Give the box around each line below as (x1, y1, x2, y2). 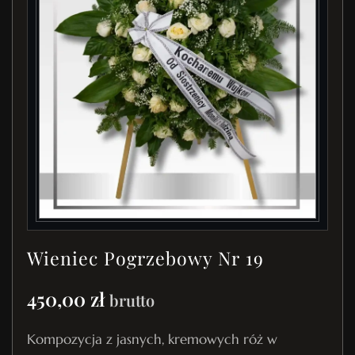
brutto (109, 289, 155, 311)
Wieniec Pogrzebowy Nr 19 (27, 246, 264, 271)
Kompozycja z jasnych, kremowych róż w (27, 331, 277, 349)
